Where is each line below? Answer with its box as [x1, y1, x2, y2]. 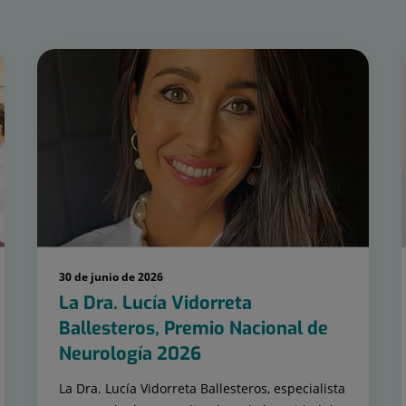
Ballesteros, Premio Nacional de [58, 315, 328, 341]
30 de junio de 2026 [58, 268, 163, 285]
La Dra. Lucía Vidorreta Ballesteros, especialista [58, 379, 345, 397]
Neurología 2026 [58, 341, 201, 366]
